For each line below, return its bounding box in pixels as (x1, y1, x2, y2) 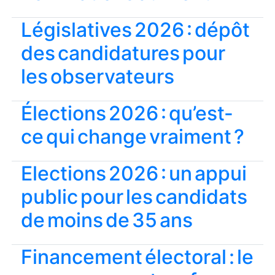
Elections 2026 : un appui (21, 161, 247, 185)
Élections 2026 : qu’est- (21, 101, 233, 125)
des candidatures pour (21, 41, 225, 65)
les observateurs (21, 64, 174, 88)
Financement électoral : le (21, 245, 254, 269)
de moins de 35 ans (21, 208, 193, 232)
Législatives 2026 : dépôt (21, 18, 250, 42)
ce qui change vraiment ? (21, 125, 244, 149)
